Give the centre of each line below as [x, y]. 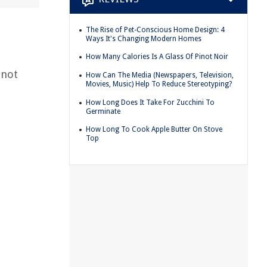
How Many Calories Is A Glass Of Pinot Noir [157, 57]
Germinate [103, 111]
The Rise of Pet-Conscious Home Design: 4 [155, 30]
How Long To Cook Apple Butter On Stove [154, 130]
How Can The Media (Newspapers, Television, [160, 75]
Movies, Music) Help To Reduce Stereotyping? [159, 84]
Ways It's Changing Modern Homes [144, 38]
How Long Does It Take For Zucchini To [150, 102]
